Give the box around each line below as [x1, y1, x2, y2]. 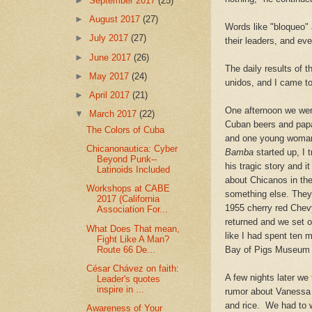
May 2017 [89, 70, 132, 81]
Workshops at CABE [86, 183, 171, 194]
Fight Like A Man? [97, 233, 170, 244]
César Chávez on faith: [86, 263, 180, 274]
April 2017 [89, 89, 133, 100]
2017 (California [97, 194, 160, 205]
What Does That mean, [86, 223, 180, 234]
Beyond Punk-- [97, 154, 157, 165]
